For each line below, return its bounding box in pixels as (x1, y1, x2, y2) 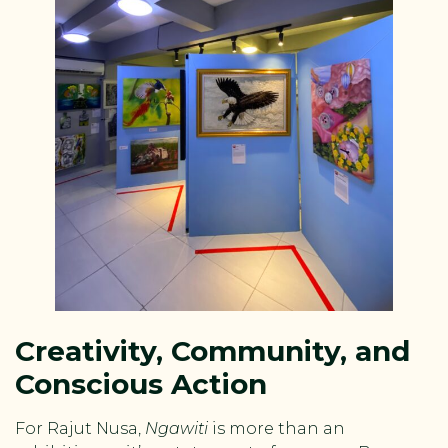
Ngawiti (145, 418, 208, 438)
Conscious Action (15, 366, 267, 401)
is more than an (208, 418, 345, 438)
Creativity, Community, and (15, 333, 410, 368)
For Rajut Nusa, (15, 418, 145, 438)
